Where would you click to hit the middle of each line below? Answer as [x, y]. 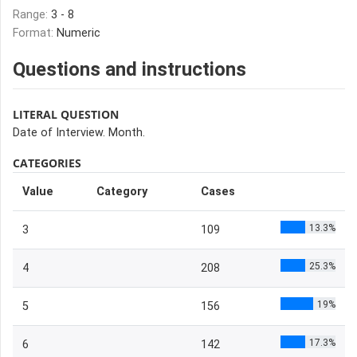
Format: [35, 33]
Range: [32, 15]
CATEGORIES [47, 163]
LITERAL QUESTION [66, 114]
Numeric [78, 33]
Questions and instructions [129, 69]
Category [122, 192]
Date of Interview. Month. [79, 133]
